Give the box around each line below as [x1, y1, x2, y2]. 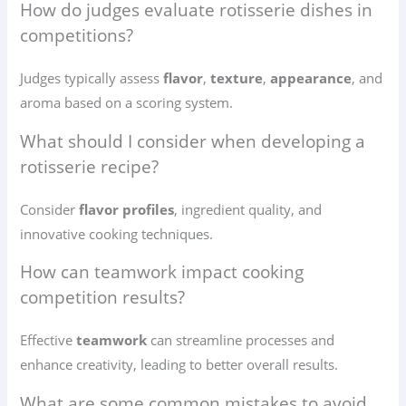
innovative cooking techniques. [20, 224, 214, 243]
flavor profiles [79, 199, 175, 218]
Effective [20, 331, 77, 350]
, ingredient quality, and [174, 199, 323, 218]
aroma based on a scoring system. [20, 93, 234, 112]
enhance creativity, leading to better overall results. [20, 355, 339, 374]
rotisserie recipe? [20, 154, 159, 179]
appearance [270, 69, 353, 88]
